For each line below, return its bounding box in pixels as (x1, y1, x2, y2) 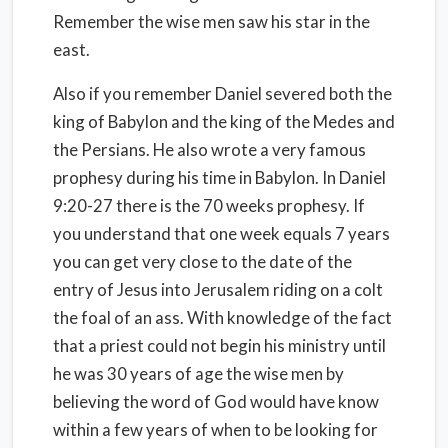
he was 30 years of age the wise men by (53, 363, 344, 384)
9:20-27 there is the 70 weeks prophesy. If (53, 195, 365, 216)
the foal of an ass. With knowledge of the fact (53, 307, 392, 328)
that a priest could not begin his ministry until (53, 335, 386, 356)
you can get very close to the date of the (53, 251, 352, 272)
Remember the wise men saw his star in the (53, 11, 370, 32)
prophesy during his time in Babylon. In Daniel (53, 167, 386, 188)
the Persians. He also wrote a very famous (53, 139, 366, 160)
